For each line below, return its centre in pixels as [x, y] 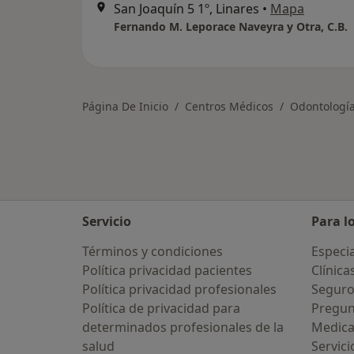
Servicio [107, 221]
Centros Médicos [229, 107]
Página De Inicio [125, 107]
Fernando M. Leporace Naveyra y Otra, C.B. [231, 27]
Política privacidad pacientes [167, 270]
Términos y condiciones [153, 251]
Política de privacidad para [161, 308]
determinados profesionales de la [183, 327]
